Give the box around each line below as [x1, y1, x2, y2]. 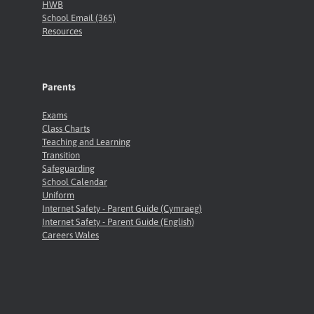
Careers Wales [42, 229, 99, 240]
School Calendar [42, 176, 107, 187]
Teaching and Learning [42, 136, 130, 147]
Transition [42, 149, 80, 161]
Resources [42, 25, 82, 36]
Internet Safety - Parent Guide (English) [42, 216, 194, 227]
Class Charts [42, 123, 90, 134]
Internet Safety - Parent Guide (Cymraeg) [42, 203, 202, 214]
